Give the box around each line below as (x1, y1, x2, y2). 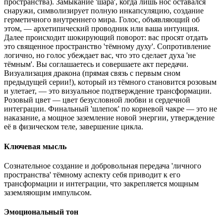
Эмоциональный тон (4, 208, 78, 217)
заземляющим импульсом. (4, 188, 92, 197)
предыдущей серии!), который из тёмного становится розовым (4, 78, 217, 87)
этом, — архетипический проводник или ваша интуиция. (4, 24, 199, 33)
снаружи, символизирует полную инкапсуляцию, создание (4, 6, 204, 15)
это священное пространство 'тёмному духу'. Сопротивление (4, 42, 211, 51)
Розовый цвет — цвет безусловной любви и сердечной (4, 96, 190, 105)
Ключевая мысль (4, 142, 66, 151)
